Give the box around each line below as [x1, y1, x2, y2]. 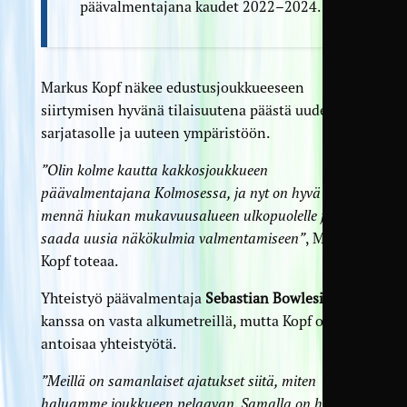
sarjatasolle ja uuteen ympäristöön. [40, 124, 270, 143]
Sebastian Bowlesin [204, 289, 333, 308]
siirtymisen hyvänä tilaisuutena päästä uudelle [40, 101, 343, 120]
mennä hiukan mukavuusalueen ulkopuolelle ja [40, 206, 333, 225]
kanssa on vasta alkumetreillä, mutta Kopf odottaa [40, 312, 365, 331]
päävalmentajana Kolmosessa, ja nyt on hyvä [40, 184, 321, 203]
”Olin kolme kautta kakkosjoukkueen [40, 161, 268, 180]
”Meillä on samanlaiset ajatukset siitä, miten [40, 372, 316, 391]
